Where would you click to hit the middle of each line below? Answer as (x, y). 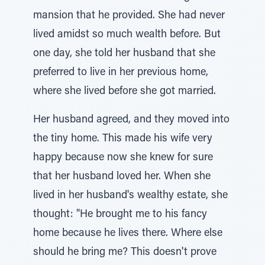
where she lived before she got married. (125, 92)
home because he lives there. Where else (128, 234)
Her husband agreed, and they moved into (131, 120)
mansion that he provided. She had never (129, 16)
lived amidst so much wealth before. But (127, 35)
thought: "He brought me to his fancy (120, 215)
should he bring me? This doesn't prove (125, 253)
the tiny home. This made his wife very (123, 139)
